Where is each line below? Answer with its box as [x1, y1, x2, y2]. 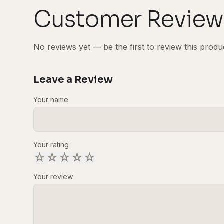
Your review [33, 172, 73, 181]
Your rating [33, 140, 69, 149]
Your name [33, 95, 69, 104]
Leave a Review [33, 73, 113, 86]
